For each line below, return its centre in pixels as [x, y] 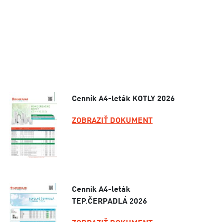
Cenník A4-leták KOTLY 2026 [123, 98]
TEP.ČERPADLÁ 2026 [109, 200]
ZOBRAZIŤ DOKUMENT [112, 120]
